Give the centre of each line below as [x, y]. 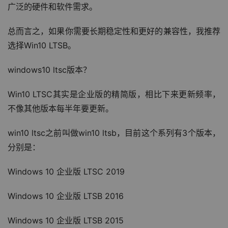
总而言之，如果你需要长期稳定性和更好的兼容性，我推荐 [114, 31]
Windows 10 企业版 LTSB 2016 [66, 196]
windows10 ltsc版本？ [49, 70]
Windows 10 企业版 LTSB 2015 [66, 220]
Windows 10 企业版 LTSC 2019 [66, 172]
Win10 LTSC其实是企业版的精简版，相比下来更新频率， [114, 94]
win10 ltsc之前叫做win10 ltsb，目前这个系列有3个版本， [114, 133]
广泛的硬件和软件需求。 [52, 7]
